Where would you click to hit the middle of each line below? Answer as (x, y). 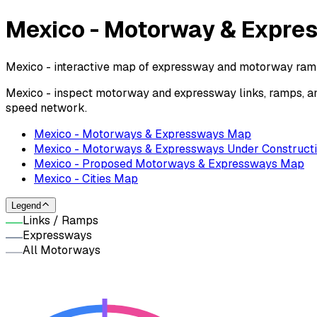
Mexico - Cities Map (86, 178)
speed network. (46, 108)
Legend (26, 206)
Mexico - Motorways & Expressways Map (143, 134)
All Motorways (62, 250)
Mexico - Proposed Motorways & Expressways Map (169, 163)
